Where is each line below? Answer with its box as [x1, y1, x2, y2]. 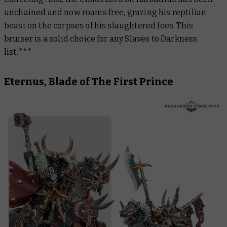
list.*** [4, 47, 32, 57]
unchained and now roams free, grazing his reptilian [4, 8, 207, 18]
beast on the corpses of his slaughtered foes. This [4, 21, 194, 31]
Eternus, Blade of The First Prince [4, 75, 175, 88]
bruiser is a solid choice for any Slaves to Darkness [4, 34, 198, 44]
